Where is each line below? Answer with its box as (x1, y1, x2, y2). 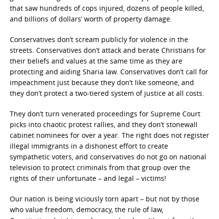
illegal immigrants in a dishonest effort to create (10, 141, 168, 151)
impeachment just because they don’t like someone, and (10, 78, 194, 87)
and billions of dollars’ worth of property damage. (10, 14, 172, 23)
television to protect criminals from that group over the (10, 163, 190, 172)
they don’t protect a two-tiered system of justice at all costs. (10, 88, 204, 98)
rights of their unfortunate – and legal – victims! (10, 174, 166, 183)
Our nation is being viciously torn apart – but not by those (10, 194, 199, 203)
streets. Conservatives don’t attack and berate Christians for (10, 45, 206, 55)
